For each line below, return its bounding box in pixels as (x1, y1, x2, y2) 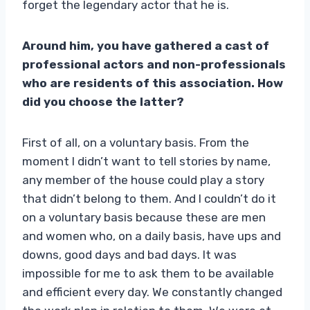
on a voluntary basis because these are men (22, 210, 266, 224)
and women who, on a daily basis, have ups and (22, 228, 281, 243)
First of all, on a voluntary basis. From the (22, 135, 249, 149)
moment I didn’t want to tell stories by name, (22, 154, 271, 168)
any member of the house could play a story (22, 172, 264, 187)
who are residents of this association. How (22, 75, 283, 90)
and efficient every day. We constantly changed (22, 284, 282, 299)
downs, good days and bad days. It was (22, 247, 237, 262)
